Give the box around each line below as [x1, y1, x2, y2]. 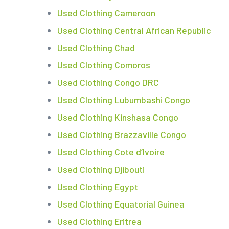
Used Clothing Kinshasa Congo [57, 111, 178, 123]
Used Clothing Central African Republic [57, 25, 211, 36]
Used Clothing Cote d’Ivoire [57, 146, 165, 158]
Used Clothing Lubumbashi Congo [57, 94, 190, 106]
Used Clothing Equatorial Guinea [57, 198, 185, 210]
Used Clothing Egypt [57, 181, 138, 193]
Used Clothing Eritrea [57, 216, 142, 227]
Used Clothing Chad [57, 42, 135, 54]
